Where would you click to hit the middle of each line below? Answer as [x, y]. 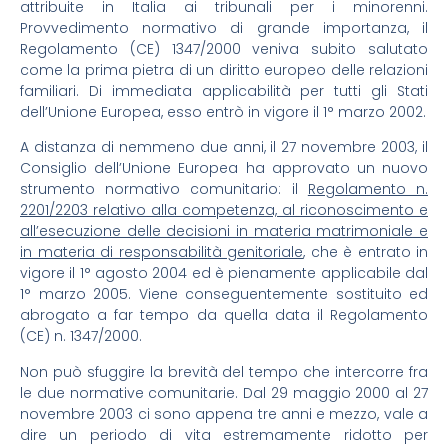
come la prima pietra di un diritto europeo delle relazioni [224, 69]
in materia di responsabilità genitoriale [161, 252]
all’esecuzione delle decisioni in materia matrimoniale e [224, 231]
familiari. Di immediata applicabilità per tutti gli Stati [224, 90]
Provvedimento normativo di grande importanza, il [224, 27]
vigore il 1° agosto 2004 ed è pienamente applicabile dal [224, 273]
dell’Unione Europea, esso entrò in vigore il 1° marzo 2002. [223, 111]
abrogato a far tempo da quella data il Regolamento [224, 315]
